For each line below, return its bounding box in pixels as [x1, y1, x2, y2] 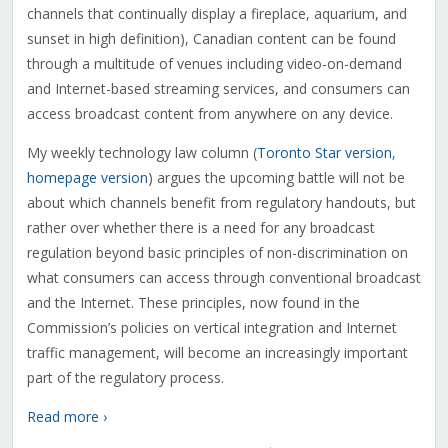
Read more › [26, 407, 107, 427]
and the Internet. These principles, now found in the [26, 293, 360, 313]
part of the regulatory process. [26, 368, 224, 388]
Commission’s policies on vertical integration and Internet [26, 318, 397, 338]
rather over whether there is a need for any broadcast [26, 218, 375, 238]
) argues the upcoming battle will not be [147, 168, 405, 188]
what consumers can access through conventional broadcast [26, 268, 421, 288]
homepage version [26, 168, 148, 188]
